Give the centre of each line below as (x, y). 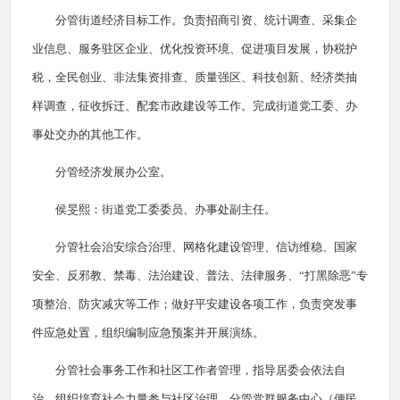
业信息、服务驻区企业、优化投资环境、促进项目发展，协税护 (195, 49)
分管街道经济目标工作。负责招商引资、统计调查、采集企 (206, 20)
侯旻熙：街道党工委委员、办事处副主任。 (166, 209)
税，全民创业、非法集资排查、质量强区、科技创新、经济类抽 (195, 77)
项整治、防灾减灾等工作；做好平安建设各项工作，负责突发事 (195, 304)
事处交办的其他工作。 (90, 134)
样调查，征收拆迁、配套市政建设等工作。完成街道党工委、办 (195, 106)
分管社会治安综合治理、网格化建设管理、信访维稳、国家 (206, 247)
